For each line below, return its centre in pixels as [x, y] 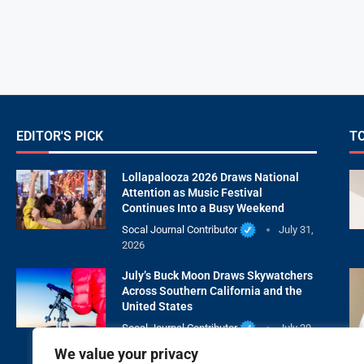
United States [157, 306]
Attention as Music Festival [192, 192]
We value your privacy [126, 354]
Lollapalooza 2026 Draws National [210, 177]
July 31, [296, 229]
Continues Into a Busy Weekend [203, 208]
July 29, [296, 327]
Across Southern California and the [212, 290]
